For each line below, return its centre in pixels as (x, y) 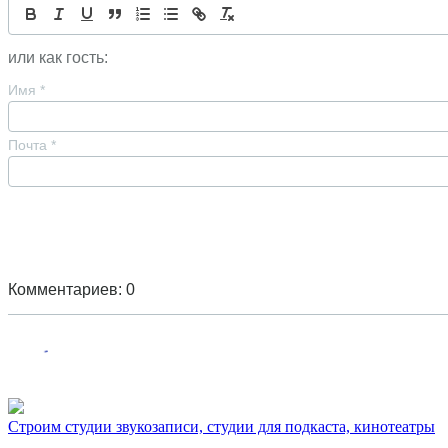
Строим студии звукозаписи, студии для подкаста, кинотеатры (221, 427)
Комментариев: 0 (71, 290)
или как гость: (58, 58)
